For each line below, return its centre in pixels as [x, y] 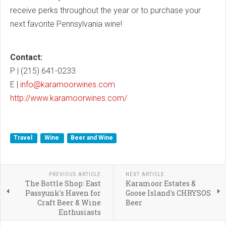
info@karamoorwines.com [68, 84]
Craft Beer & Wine [69, 202]
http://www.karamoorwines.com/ [69, 98]
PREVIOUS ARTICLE [75, 174]
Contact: [26, 57]
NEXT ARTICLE [145, 174]
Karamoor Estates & [160, 183]
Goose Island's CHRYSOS [168, 193]
